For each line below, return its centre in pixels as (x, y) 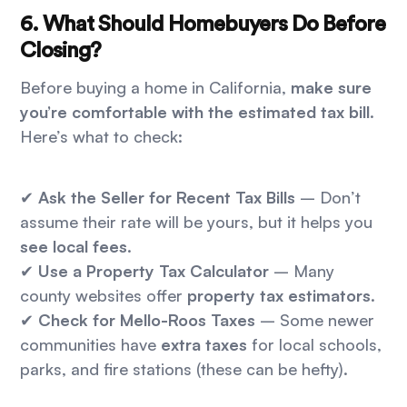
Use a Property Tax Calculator (154, 271)
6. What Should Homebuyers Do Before (203, 25)
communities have (91, 345)
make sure (332, 88)
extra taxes (204, 345)
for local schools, (315, 345)
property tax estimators (279, 296)
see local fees (74, 247)
